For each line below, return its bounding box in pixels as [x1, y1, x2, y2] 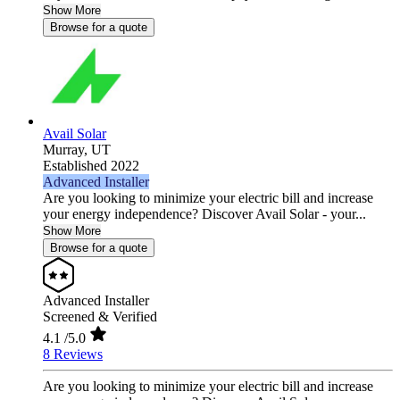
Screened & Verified [43, 309, 157, 325]
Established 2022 [43, 158, 139, 174]
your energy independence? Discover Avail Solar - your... [43, 206, 366, 222]
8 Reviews [43, 346, 103, 362]
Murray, [43, 142, 91, 158]
